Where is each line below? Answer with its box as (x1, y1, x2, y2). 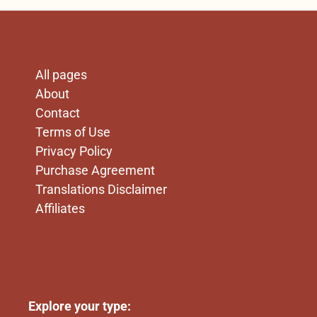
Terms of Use (35, 124, 110, 139)
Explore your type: (28, 298, 131, 313)
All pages (35, 67, 87, 82)
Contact (35, 105, 80, 120)
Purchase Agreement (35, 162, 155, 178)
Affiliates (35, 200, 85, 216)
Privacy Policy (35, 143, 113, 158)
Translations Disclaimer (35, 181, 167, 197)
